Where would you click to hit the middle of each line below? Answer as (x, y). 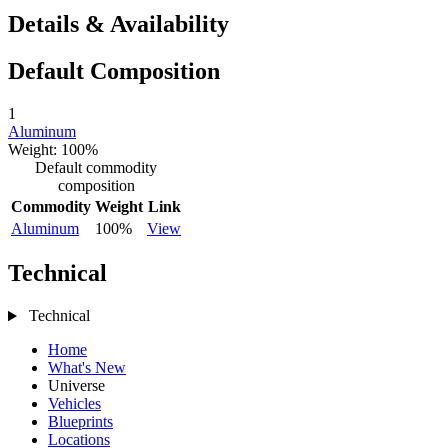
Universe (76, 386)
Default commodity (96, 167)
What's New (87, 368)
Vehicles (74, 404)
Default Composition (114, 70)
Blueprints (80, 422)
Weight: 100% (53, 149)
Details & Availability (118, 23)
